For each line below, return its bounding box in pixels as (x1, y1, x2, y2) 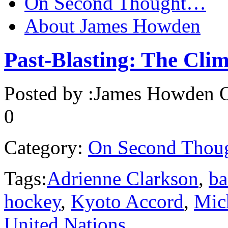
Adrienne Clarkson (47, 167, 198, 190)
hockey (4, 190, 61, 213)
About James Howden (24, 14, 201, 37)
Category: (4, 136, 83, 159)
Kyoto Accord (71, 190, 184, 213)
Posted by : (4, 82, 94, 105)
